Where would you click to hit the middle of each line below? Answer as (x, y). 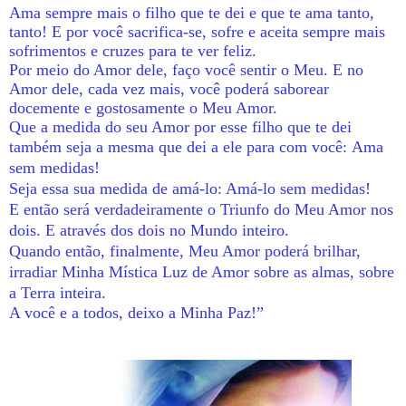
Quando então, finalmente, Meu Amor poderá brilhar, (185, 251)
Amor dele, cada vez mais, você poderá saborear (169, 88)
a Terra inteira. (58, 292)
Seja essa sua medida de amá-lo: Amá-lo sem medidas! (192, 188)
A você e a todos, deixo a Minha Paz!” (136, 312)
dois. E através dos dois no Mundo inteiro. (151, 230)
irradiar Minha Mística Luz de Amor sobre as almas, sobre (202, 271)
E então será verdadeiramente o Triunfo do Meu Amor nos (201, 209)
